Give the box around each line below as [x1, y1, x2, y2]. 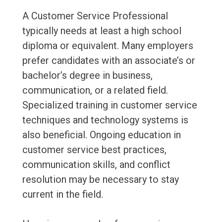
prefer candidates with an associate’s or [22, 55, 195, 67]
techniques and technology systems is [22, 114, 188, 126]
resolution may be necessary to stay [22, 173, 179, 186]
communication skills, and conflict [22, 159, 170, 171]
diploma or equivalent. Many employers [22, 40, 193, 52]
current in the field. [22, 188, 103, 201]
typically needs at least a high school [22, 25, 181, 37]
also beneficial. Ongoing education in [22, 129, 181, 141]
